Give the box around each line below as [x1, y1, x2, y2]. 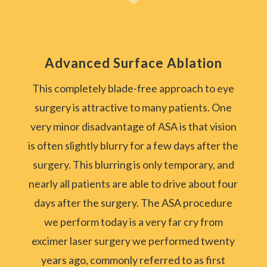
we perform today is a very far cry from [44, 215, 223, 229]
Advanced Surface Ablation [44, 55, 222, 72]
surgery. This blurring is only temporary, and [32, 158, 234, 172]
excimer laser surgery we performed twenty [32, 234, 235, 248]
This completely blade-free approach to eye [32, 82, 235, 95]
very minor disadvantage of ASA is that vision [30, 120, 237, 133]
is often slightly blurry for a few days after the [28, 139, 239, 153]
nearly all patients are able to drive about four [29, 177, 238, 191]
